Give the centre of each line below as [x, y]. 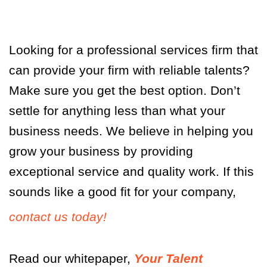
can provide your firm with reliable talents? [129, 70]
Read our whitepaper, [70, 259]
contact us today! [58, 217]
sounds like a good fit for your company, [122, 192]
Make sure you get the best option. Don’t [125, 91]
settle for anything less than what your [117, 111]
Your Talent [168, 259]
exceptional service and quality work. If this [131, 172]
